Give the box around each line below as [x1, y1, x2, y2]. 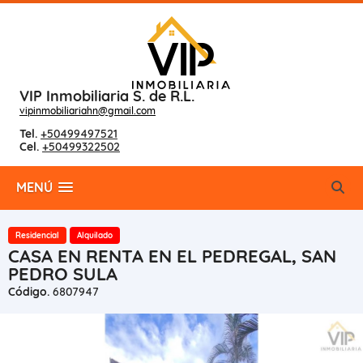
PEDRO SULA [8, 263, 117, 285]
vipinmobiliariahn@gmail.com [19, 105, 156, 117]
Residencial [15, 230, 59, 241]
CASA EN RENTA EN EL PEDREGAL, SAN [8, 245, 336, 267]
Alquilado [77, 230, 113, 241]
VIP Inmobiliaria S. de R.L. [19, 87, 194, 105]
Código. [8, 284, 49, 299]
